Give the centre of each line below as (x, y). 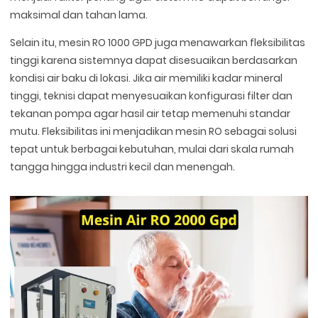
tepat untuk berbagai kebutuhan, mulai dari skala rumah (152, 149)
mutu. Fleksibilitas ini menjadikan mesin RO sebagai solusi (154, 131)
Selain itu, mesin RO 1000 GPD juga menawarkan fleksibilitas (158, 42)
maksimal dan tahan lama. (79, 15)
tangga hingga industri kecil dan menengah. (123, 166)
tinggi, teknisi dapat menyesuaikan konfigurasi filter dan (152, 95)
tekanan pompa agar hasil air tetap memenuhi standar (150, 113)
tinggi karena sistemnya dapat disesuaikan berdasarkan (154, 60)
